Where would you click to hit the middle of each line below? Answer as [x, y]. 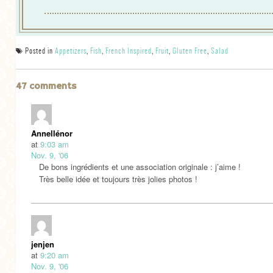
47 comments [46, 86]
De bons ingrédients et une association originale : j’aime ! [140, 167]
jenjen [43, 244]
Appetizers [71, 50]
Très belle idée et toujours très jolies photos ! [118, 179]
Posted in [39, 50]
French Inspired [129, 50]
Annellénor [52, 133]
